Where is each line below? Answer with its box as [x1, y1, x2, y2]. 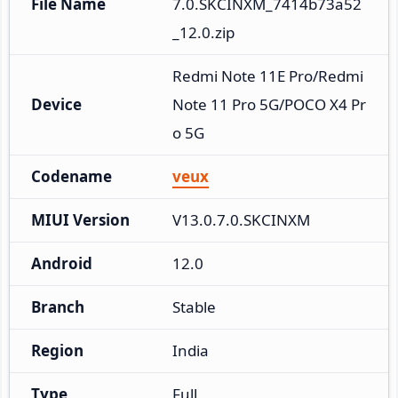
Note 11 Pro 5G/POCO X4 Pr [172, 93, 366, 115]
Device [31, 93, 82, 115]
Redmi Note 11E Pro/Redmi [172, 65, 363, 86]
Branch [31, 296, 84, 317]
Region [31, 339, 84, 361]
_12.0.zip [172, 21, 235, 43]
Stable [172, 296, 216, 317]
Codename [31, 165, 112, 187]
